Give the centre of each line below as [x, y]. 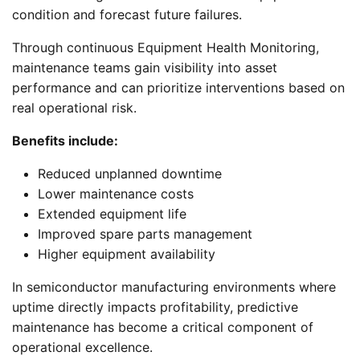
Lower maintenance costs [116, 193]
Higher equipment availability [127, 254]
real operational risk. [74, 107]
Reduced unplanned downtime [130, 173]
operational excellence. [82, 347]
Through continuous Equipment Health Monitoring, [166, 47]
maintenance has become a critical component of [163, 327]
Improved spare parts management [145, 233]
